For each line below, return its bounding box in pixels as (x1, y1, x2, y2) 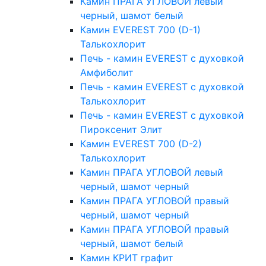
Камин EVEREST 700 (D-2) (80, 138, 202, 150)
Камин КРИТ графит (80, 252, 173, 264)
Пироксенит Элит (80, 123, 163, 136)
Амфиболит (80, 66, 134, 79)
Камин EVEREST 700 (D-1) (80, 24, 201, 36)
